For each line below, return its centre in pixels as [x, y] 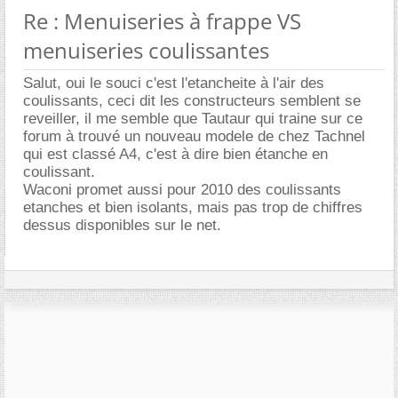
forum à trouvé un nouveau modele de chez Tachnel [194, 136]
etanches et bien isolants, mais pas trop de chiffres [193, 207]
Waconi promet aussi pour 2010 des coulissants [182, 190]
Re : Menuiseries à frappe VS [162, 21]
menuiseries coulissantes [146, 50]
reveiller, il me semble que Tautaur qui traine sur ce [193, 119]
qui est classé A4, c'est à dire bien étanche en [175, 154]
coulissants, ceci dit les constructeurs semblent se [192, 101]
